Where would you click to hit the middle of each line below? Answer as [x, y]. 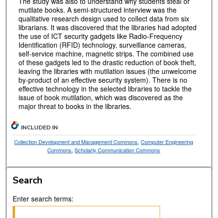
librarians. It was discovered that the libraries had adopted [107, 27]
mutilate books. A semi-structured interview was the [97, 9]
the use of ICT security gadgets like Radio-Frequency [100, 36]
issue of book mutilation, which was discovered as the [100, 97]
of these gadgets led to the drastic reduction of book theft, [107, 62]
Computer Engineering [167, 142]
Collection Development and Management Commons [76, 142]
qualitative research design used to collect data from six [104, 18]
